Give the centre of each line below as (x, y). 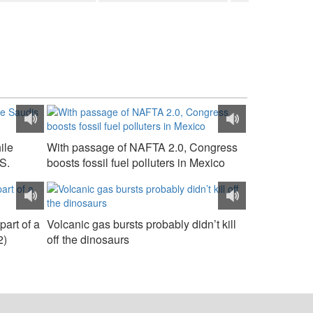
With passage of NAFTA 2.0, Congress (142, 147)
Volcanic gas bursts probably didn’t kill (141, 224)
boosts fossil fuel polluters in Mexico (136, 162)
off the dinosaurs (88, 239)
